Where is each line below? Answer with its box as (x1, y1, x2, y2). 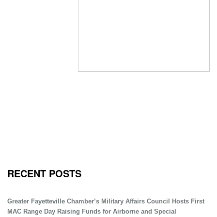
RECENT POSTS (7, 166, 81, 180)
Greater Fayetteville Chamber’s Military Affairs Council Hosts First (7, 198, 204, 205)
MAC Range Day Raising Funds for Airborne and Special (7, 208, 176, 215)
